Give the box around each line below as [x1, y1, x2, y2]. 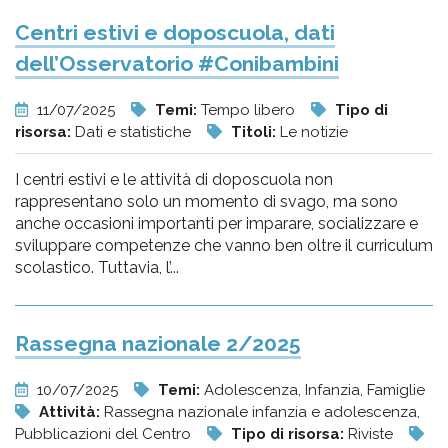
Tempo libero [201, 101, 299, 119]
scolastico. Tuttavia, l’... [15, 258, 179, 277]
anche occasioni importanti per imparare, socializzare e [15, 214, 418, 233]
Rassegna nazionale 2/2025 [15, 331, 301, 356]
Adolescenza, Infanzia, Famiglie [204, 381, 425, 399]
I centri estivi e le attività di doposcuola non [15, 170, 333, 189]
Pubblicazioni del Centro [15, 425, 195, 443]
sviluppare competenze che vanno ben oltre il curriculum [15, 236, 433, 255]
